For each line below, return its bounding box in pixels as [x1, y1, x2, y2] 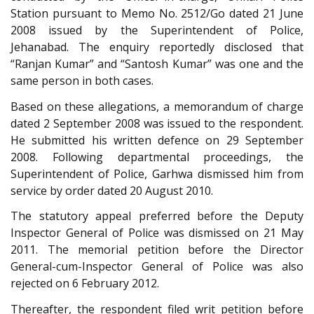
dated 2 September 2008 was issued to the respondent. [11, 115, 303, 131]
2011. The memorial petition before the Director [11, 242, 303, 258]
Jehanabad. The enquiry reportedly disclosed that [11, 39, 303, 55]
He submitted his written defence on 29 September [11, 132, 303, 148]
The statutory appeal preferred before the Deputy [11, 208, 303, 224]
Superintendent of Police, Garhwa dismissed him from [11, 165, 303, 182]
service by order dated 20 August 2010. [11, 182, 213, 198]
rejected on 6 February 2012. [11, 275, 159, 292]
